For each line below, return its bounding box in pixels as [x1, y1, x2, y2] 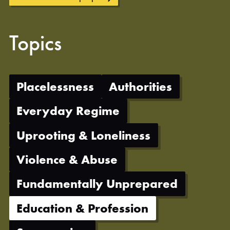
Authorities [109, 78, 172, 94]
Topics [9, 29, 62, 57]
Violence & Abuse [16, 151, 118, 168]
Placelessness [16, 78, 94, 94]
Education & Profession [16, 200, 149, 216]
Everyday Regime [16, 103, 120, 119]
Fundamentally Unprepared [16, 176, 178, 192]
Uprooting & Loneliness [16, 127, 151, 143]
